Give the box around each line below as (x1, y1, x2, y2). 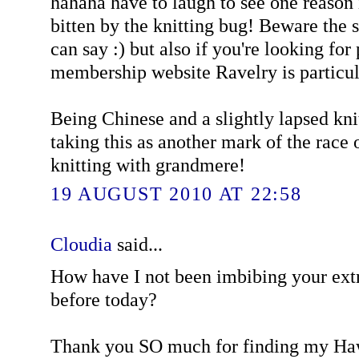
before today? (50, 288, 157, 310)
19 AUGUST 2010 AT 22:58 (50, 183, 302, 205)
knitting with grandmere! (50, 153, 245, 175)
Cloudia (50, 233, 112, 256)
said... (111, 233, 163, 256)
